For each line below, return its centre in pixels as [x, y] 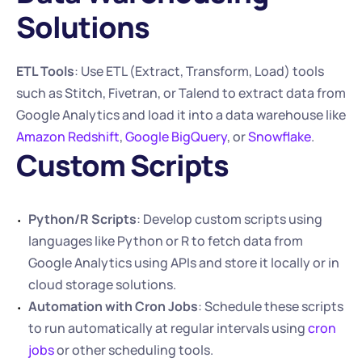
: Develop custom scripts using [229, 219]
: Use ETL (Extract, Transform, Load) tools [199, 71]
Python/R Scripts [82, 219]
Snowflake [280, 137]
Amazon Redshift [68, 137]
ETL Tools [45, 71]
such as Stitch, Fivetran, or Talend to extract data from [181, 93]
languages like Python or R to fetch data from [166, 241]
